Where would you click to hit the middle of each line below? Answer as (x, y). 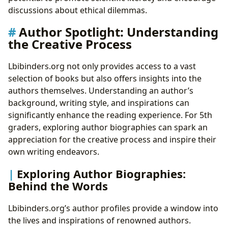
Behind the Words (58, 186)
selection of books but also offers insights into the (105, 79)
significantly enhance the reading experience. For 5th (110, 115)
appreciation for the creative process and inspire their (112, 140)
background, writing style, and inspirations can (99, 103)
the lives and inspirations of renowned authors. (99, 220)
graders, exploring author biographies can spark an (108, 127)
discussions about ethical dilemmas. (78, 10)
